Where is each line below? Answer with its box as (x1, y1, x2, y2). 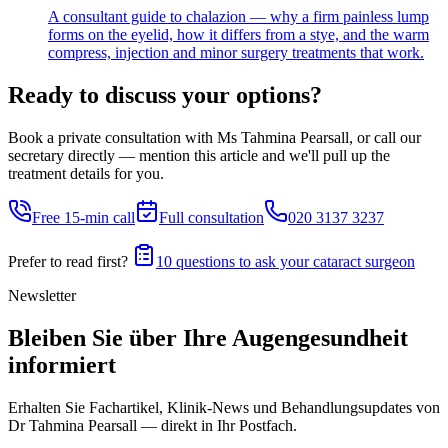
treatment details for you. (8, 164, 164, 182)
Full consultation (159, 208, 264, 226)
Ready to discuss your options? (8, 82, 322, 109)
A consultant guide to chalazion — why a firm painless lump (48, 8, 429, 26)
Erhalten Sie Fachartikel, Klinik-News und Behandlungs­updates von (8, 398, 440, 416)
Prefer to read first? (8, 252, 128, 270)
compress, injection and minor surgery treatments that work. (48, 44, 424, 62)
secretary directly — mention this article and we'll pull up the (8, 146, 390, 164)
